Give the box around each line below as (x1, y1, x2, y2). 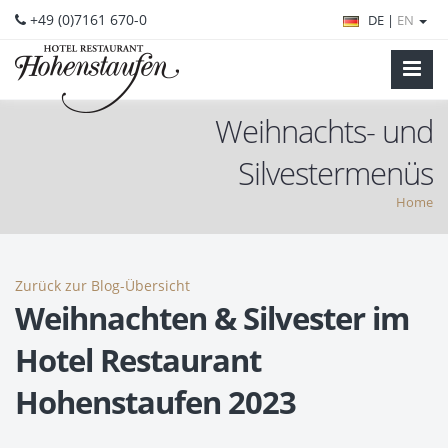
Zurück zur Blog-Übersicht (15, 276, 190, 295)
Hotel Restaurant (15, 339, 261, 381)
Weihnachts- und (215, 110, 433, 152)
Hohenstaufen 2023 (15, 381, 296, 423)
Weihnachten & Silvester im (15, 297, 409, 339)
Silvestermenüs (238, 152, 433, 194)
